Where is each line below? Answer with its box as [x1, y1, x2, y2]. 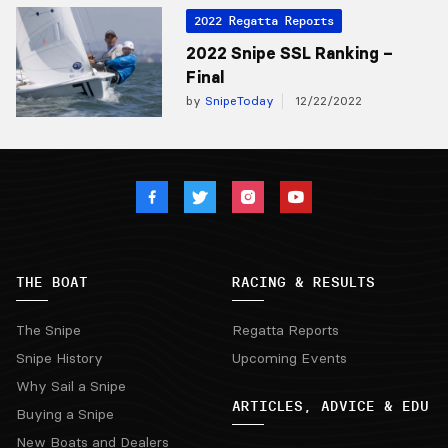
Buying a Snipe [16, 404, 114, 423]
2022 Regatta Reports [193, 13, 334, 29]
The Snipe [16, 320, 81, 339]
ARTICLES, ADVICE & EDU [232, 396, 429, 415]
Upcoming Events [232, 348, 347, 367]
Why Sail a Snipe [16, 376, 126, 395]
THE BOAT [16, 272, 88, 291]
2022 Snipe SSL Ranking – [185, 43, 393, 64]
